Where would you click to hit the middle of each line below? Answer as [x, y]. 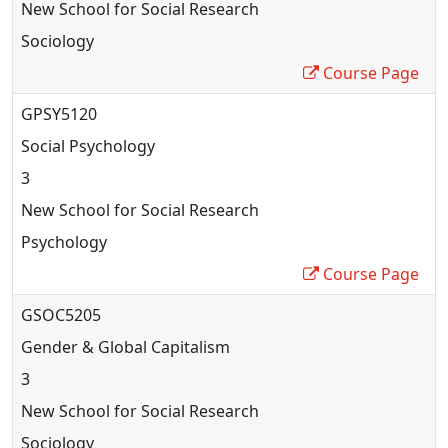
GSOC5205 [61, 314]
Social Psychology [88, 145]
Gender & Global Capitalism [125, 346]
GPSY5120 [59, 113]
